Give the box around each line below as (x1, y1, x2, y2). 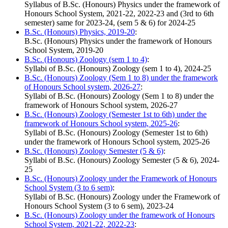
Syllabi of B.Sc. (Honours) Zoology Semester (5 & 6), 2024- (24, 156, 219, 165)
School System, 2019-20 (24, 46, 103, 55)
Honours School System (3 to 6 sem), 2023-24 (24, 202, 174, 211)
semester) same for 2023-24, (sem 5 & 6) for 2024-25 (24, 18, 195, 27)
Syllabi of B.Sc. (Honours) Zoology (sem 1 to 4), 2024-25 (24, 64, 211, 73)
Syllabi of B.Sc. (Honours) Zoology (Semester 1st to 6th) (24, 128, 208, 137)
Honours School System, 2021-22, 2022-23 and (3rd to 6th (24, 9, 214, 18)
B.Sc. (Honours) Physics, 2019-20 (24, 27, 135, 37)
